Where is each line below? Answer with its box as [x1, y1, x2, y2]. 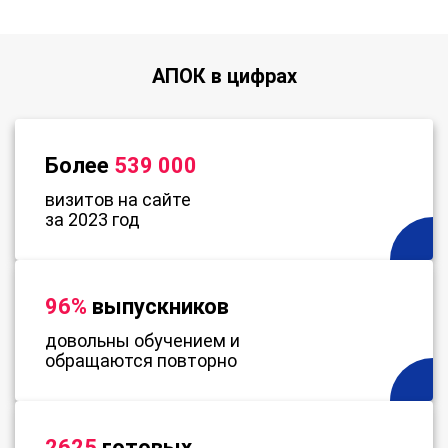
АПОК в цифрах [151, 63, 297, 88]
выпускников [87, 293, 229, 319]
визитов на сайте [45, 188, 191, 210]
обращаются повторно [45, 349, 237, 371]
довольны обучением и [45, 329, 240, 351]
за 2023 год [45, 208, 140, 230]
